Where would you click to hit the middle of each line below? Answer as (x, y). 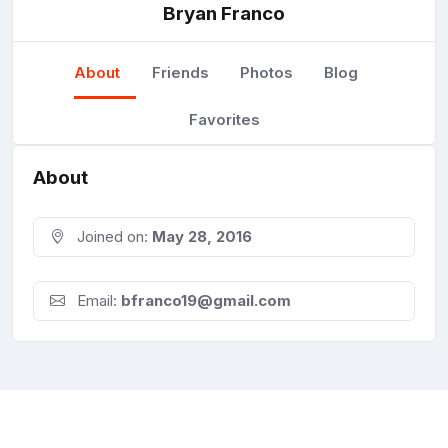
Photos (266, 72)
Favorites (224, 119)
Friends (180, 72)
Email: (97, 301)
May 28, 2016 (202, 237)
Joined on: (112, 237)
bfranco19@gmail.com (206, 301)
